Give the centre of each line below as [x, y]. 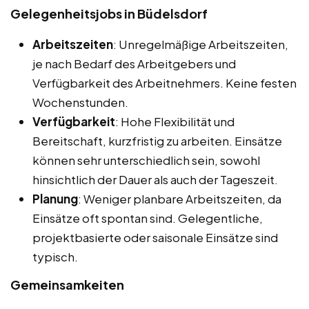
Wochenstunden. [80, 102]
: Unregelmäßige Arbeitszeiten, [201, 44]
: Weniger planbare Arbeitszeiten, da [180, 198]
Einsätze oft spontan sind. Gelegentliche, [148, 218]
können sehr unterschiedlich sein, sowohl [146, 160]
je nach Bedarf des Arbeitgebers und [134, 63]
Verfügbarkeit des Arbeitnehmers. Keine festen [165, 82]
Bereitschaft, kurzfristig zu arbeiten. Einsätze [157, 140]
